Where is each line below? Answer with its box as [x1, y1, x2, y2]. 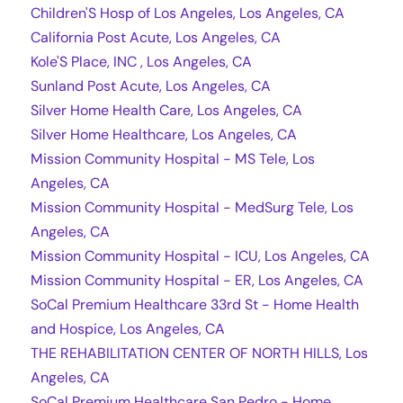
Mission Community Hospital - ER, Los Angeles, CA [31, 270, 363, 290]
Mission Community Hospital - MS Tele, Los [31, 148, 315, 168]
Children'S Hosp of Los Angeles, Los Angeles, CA [31, 3, 345, 22]
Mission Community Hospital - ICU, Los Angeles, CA [31, 246, 370, 265]
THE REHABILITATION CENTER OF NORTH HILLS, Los [31, 343, 368, 363]
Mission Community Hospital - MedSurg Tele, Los [31, 197, 354, 217]
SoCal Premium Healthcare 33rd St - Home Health [31, 294, 359, 314]
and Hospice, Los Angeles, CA [31, 318, 225, 338]
